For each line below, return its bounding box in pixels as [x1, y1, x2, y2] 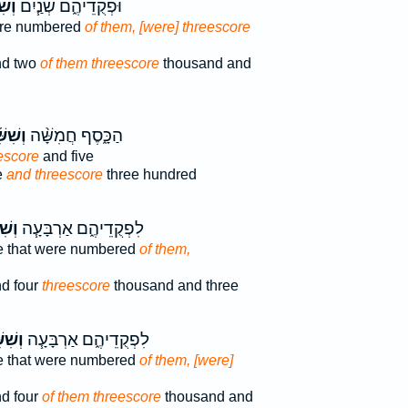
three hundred [102, 167, 197, 182]
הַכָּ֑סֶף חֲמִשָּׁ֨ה [25, 126, 123, 146]
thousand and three [109, 278, 239, 293]
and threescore [5, 167, 103, 182]
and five [38, 148, 94, 164]
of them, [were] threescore [84, 19, 250, 35]
